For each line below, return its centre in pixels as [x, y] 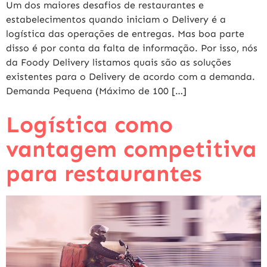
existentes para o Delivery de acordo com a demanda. [132, 77]
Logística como [89, 125]
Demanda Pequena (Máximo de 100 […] [96, 91]
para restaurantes [104, 174]
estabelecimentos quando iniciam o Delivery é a [116, 20]
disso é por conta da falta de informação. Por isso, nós [132, 48]
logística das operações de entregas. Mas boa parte [125, 34]
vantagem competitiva [131, 149]
